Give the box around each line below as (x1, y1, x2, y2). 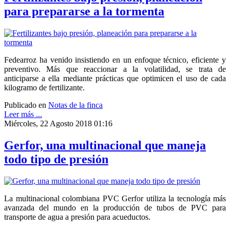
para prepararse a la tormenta (4, 5, 164, 18)
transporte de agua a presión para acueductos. (4, 212, 150, 221)
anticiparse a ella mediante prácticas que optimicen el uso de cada (4, 74, 226, 83)
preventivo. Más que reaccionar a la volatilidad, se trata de (4, 65, 226, 74)
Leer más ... (4, 110, 42, 119)
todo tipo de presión (4, 152, 108, 166)
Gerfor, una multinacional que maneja (4, 138, 206, 152)
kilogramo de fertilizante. (4, 83, 85, 92)
